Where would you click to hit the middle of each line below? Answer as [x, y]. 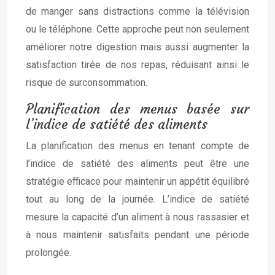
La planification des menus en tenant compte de [137, 146]
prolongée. [48, 253]
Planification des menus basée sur [137, 109]
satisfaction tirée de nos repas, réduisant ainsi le [137, 65]
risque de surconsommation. [87, 83]
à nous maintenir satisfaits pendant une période [137, 235]
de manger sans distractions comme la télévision [137, 11]
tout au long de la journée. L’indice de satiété [137, 199]
